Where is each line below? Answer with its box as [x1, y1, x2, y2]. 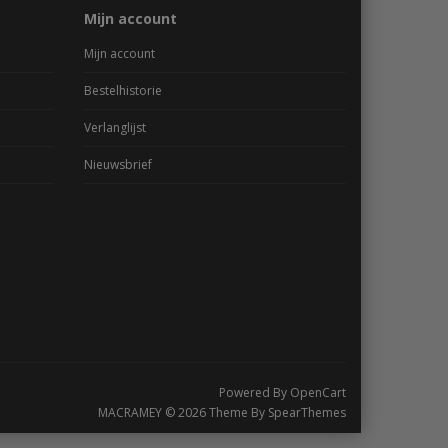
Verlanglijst [83, 118, 146, 136]
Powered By [219, 383, 290, 401]
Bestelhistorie [83, 81, 162, 99]
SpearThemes [268, 403, 346, 421]
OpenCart [290, 383, 346, 401]
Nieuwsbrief [83, 155, 152, 173]
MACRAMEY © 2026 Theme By [98, 403, 268, 421]
